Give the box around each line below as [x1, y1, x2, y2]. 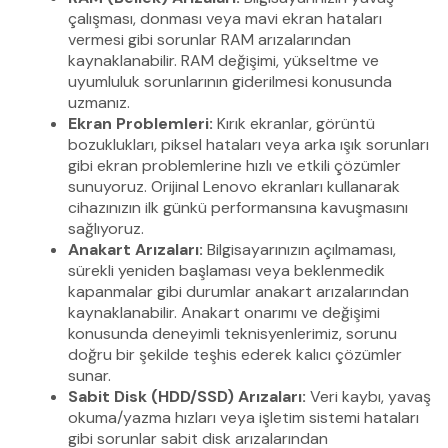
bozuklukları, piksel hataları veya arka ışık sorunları [68, 133, 429, 155]
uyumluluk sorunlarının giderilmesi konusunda [68, 70, 392, 92]
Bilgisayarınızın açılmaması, [203, 238, 396, 260]
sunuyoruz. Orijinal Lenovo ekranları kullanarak [68, 175, 400, 197]
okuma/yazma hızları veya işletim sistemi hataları [68, 406, 419, 428]
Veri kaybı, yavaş [306, 385, 431, 407]
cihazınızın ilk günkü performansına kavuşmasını [68, 196, 408, 218]
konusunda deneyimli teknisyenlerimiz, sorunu [68, 322, 397, 344]
